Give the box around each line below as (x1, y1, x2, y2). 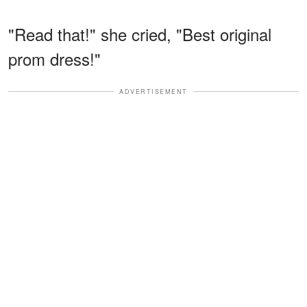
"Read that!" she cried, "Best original (8, 21, 271, 46)
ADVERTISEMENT (119, 86, 188, 96)
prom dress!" (8, 46, 101, 71)
